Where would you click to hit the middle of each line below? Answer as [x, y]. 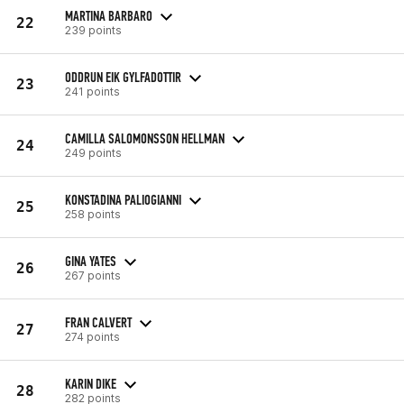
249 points [93, 152]
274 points [92, 336]
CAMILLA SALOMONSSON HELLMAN [145, 138]
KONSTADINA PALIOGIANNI [123, 199]
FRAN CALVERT [98, 322]
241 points [92, 91]
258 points [93, 214]
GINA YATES [91, 261]
